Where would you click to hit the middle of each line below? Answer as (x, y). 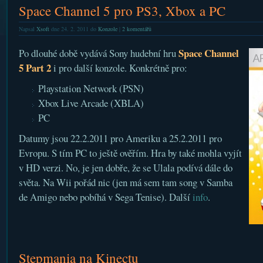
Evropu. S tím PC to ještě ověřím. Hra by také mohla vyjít (130, 153)
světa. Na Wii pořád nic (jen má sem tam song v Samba (125, 182)
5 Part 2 (35, 68)
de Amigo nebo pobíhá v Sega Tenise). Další (105, 197)
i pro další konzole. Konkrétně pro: (119, 68)
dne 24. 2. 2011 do (73, 29)
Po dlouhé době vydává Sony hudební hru (98, 53)
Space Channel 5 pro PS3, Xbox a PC (122, 11)
